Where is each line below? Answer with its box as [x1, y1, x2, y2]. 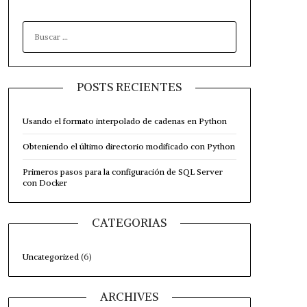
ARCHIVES [100, 288, 159, 304]
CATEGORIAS [92, 214, 167, 230]
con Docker [22, 177, 67, 188]
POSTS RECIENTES [77, 79, 182, 95]
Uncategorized [22, 251, 79, 262]
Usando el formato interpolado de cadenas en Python [22, 115, 227, 126]
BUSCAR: [21, 20, 57, 31]
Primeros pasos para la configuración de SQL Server [22, 166, 223, 177]
